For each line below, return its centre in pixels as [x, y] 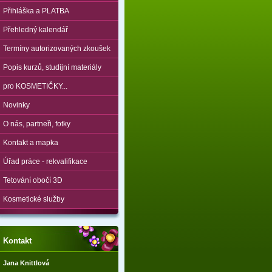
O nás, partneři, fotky [37, 124]
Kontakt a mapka [31, 143]
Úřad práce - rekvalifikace [45, 161]
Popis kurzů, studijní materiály [52, 67]
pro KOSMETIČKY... [35, 86]
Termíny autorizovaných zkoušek [57, 49]
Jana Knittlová [26, 263]
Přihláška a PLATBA [36, 11]
